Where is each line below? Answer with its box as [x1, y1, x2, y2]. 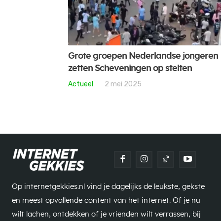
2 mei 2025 [105, 80, 142, 89]
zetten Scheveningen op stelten [68, 64, 192, 74]
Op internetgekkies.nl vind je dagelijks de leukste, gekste [12, 183, 205, 191]
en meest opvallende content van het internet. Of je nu [12, 197, 200, 205]
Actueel [68, 80, 93, 89]
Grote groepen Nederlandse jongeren [68, 52, 218, 61]
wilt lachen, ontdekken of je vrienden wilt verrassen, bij [12, 211, 201, 219]
